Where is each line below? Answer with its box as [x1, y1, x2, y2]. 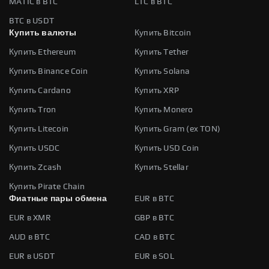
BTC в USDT [9, 16, 54, 25]
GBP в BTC [134, 213, 174, 222]
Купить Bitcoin [134, 28, 191, 37]
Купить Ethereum [9, 47, 76, 56]
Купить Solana [134, 67, 190, 76]
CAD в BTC [134, 232, 175, 241]
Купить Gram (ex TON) [134, 124, 220, 133]
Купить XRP [134, 86, 179, 95]
